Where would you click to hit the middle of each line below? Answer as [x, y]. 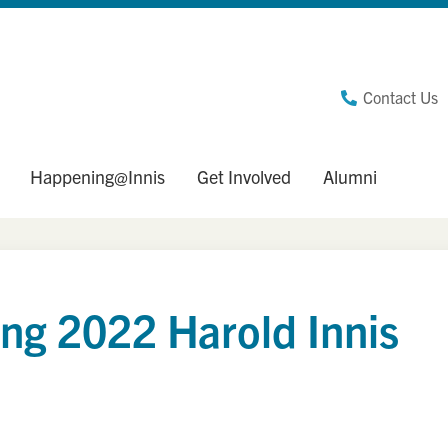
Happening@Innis [97, 176]
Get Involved [244, 176]
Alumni [350, 176]
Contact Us [400, 96]
